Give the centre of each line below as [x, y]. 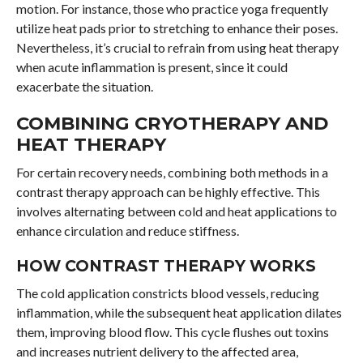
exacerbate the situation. [85, 86]
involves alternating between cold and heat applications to [176, 211]
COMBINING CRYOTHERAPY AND [172, 123]
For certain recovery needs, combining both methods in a [172, 172]
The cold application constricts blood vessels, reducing [167, 293]
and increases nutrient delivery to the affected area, [157, 351]
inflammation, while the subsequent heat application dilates [179, 312]
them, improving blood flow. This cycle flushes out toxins [172, 331]
